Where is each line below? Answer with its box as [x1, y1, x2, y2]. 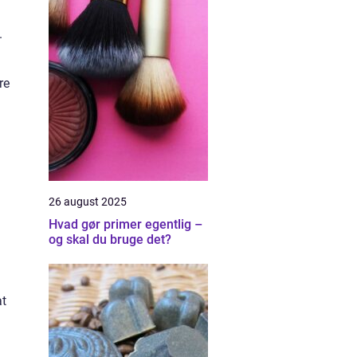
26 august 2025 [49, 195, 127, 208]
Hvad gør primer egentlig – [49, 217, 202, 232]
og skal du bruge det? [49, 232, 171, 247]
